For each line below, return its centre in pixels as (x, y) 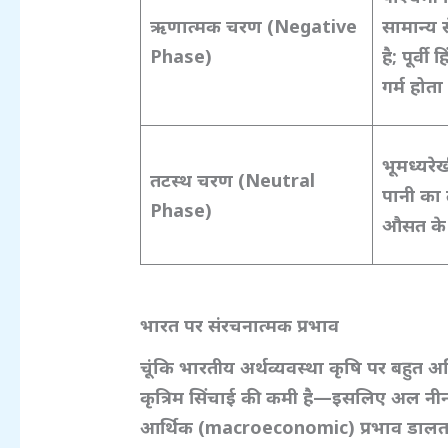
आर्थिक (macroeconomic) (250, 427)
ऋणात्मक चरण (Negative (254, 25)
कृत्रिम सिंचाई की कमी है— (236, 397)
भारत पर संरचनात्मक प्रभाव (240, 324)
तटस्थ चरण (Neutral (233, 179)
